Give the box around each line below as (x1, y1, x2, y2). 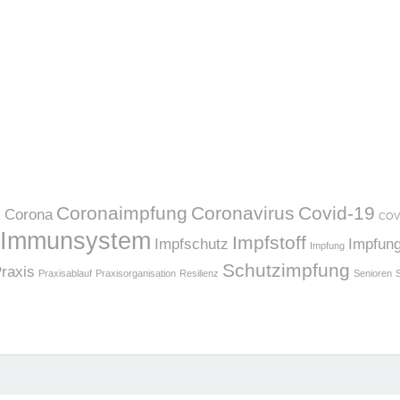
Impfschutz (154, 236, 229, 253)
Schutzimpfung (222, 260, 350, 280)
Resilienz (179, 268, 219, 279)
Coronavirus (191, 203, 295, 223)
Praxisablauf (38, 268, 92, 279)
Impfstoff (232, 232, 306, 253)
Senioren (354, 268, 392, 279)
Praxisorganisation (96, 268, 176, 279)
